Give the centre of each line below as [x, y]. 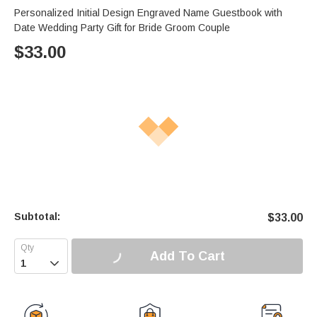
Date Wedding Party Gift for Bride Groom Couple [122, 28]
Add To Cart [187, 256]
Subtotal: [37, 217]
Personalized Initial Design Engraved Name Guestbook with [148, 13]
